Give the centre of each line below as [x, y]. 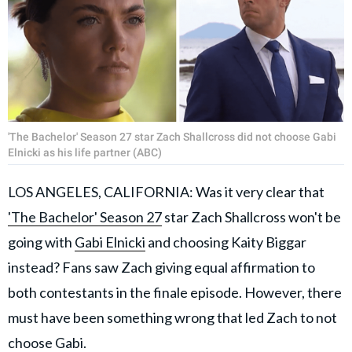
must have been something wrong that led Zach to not [172, 317]
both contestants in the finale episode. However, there [175, 292]
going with [41, 242]
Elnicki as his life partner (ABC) [85, 152]
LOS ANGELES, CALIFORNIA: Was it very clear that [166, 191]
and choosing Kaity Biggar [226, 242]
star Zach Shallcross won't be [251, 216]
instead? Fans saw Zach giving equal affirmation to [161, 267]
